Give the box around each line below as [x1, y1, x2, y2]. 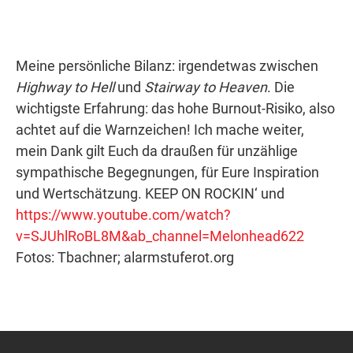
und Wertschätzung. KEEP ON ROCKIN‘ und [16, 185, 284, 202]
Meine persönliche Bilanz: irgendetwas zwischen [16, 58, 318, 74]
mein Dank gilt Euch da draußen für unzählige [16, 143, 298, 159]
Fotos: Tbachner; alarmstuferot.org [16, 249, 234, 266]
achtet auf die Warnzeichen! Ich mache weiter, [16, 121, 304, 138]
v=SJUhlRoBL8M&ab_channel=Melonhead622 [16, 228, 304, 244]
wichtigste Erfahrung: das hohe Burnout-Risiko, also [16, 100, 335, 117]
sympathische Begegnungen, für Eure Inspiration [16, 164, 319, 180]
